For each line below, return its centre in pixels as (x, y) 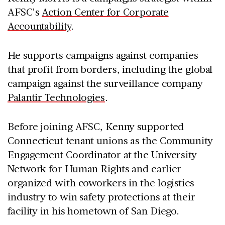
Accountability (39, 26)
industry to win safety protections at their (101, 197)
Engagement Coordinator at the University (102, 154)
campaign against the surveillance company (105, 83)
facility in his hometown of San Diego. (94, 211)
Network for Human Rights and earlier (95, 168)
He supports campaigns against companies (103, 55)
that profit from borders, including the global (110, 69)
